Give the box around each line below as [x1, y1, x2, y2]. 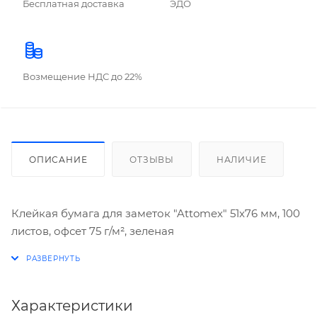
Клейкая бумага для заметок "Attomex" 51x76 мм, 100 [11, 206, 300, 220]
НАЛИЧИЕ [216, 154, 267, 165]
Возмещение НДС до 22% [23, 70, 142, 82]
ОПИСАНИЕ [29, 154, 88, 165]
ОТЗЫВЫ [129, 154, 175, 165]
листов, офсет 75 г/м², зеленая [11, 224, 174, 238]
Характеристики [11, 296, 133, 314]
